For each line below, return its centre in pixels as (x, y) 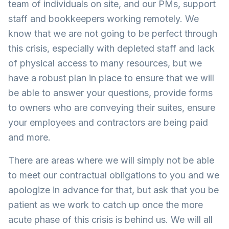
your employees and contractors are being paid (108, 122)
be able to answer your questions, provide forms (110, 93)
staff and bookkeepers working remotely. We (104, 19)
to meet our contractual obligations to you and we (114, 175)
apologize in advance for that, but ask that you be (113, 190)
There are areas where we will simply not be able (111, 160)
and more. (29, 137)
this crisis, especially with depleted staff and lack (111, 48)
